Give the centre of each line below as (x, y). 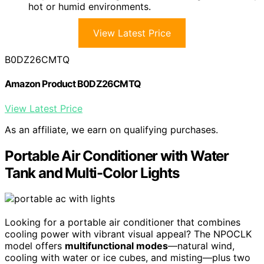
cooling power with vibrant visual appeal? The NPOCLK (128, 234)
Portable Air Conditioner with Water (117, 156)
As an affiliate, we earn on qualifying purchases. (111, 129)
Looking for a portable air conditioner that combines (123, 222)
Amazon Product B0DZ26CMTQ (73, 84)
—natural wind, (201, 246)
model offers (35, 246)
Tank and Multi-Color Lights (92, 173)
